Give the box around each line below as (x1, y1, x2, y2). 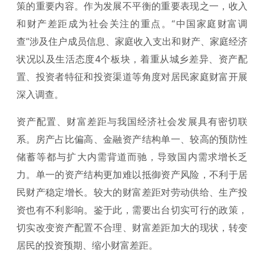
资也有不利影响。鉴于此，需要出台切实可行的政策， (16, 203, 247, 216)
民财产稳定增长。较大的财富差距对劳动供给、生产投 (16, 186, 247, 198)
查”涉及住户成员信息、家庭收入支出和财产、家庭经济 (16, 35, 247, 47)
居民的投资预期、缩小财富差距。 (16, 239, 158, 251)
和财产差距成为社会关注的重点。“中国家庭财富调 (16, 17, 247, 29)
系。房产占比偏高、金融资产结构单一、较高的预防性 (16, 133, 247, 145)
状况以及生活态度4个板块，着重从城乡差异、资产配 (16, 52, 247, 65)
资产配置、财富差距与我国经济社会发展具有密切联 (16, 115, 247, 127)
